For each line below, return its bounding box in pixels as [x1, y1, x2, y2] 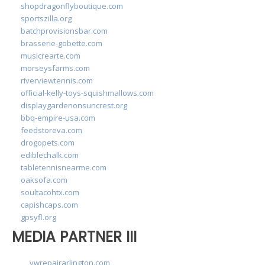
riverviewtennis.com [21, 75, 93, 86]
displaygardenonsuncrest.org [21, 99, 127, 111]
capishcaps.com [21, 199, 78, 210]
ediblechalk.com [21, 149, 79, 160]
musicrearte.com [21, 50, 80, 61]
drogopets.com [21, 137, 75, 148]
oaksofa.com [21, 174, 67, 185]
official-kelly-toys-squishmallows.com [21, 87, 154, 98]
